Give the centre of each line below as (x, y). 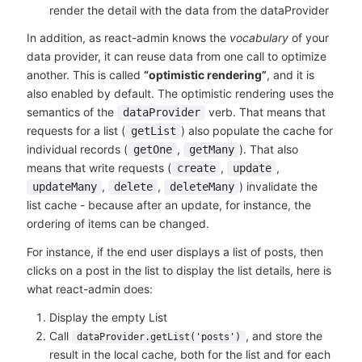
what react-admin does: (89, 289)
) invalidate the (279, 187)
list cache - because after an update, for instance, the (168, 205)
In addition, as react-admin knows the (128, 38)
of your (308, 38)
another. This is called (85, 75)
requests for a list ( (76, 131)
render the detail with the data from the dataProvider (189, 10)
